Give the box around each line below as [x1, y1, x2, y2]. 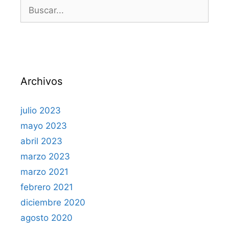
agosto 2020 [20, 212, 73, 223]
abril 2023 [20, 135, 62, 146]
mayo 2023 [20, 120, 67, 131]
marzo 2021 [20, 166, 68, 177]
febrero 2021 [20, 181, 73, 192]
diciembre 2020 [20, 197, 85, 208]
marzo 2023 [20, 151, 70, 162]
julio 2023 [20, 105, 61, 116]
